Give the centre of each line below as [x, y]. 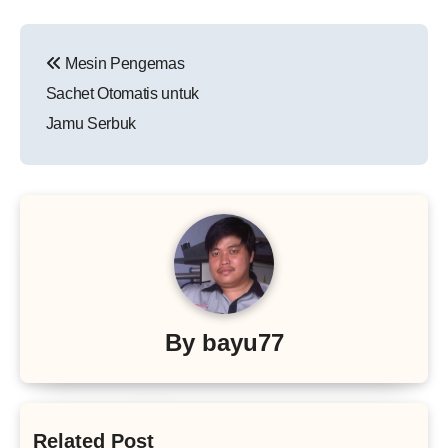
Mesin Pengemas [123, 64]
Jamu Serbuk [91, 124]
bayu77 [242, 342]
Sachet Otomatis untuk [122, 94]
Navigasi [85, 42]
